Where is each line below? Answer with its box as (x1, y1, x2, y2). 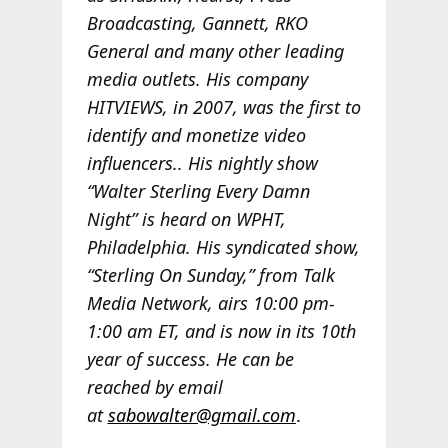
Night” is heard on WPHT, (86, 206, 286, 231)
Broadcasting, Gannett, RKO (86, 10, 308, 35)
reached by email (86, 374, 223, 399)
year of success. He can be (86, 346, 294, 371)
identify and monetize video (86, 122, 306, 147)
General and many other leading (86, 38, 344, 63)
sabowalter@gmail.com (107, 402, 296, 427)
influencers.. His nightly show (86, 150, 318, 175)
